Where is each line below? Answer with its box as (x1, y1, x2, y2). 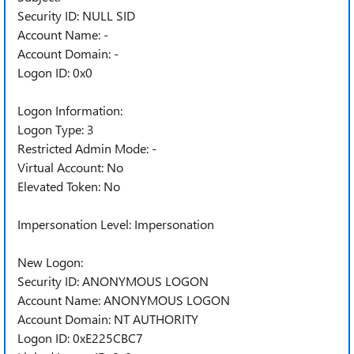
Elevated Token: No (17, 178, 120, 194)
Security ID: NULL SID (17, 7, 135, 24)
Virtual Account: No (17, 159, 123, 175)
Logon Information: (17, 102, 122, 119)
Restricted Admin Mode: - (17, 140, 156, 156)
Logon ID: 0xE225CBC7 (17, 330, 143, 346)
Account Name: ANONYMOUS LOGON (17, 292, 230, 308)
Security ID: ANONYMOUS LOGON (17, 273, 209, 289)
